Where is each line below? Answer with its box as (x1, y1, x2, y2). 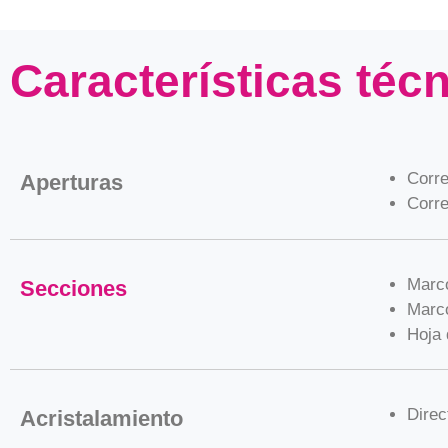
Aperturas (20, 170, 123, 195)
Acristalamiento (20, 406, 183, 431)
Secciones (20, 275, 127, 301)
